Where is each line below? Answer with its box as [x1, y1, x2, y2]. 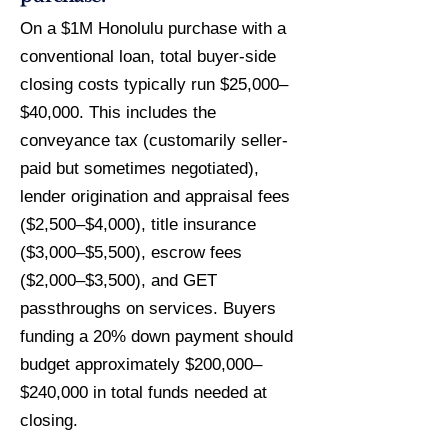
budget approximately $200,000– [20, 355, 262, 374]
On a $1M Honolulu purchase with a [20, 19, 286, 38]
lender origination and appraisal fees [20, 187, 290, 206]
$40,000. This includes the [20, 103, 216, 122]
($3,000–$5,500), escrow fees [20, 243, 242, 262]
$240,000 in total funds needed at [20, 383, 267, 402]
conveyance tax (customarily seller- [20, 131, 288, 150]
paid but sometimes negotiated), [20, 159, 259, 178]
